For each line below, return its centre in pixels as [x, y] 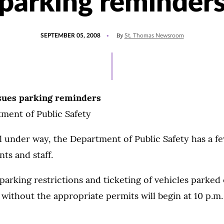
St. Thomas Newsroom [154, 35]
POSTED [51, 31]
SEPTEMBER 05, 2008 [70, 35]
